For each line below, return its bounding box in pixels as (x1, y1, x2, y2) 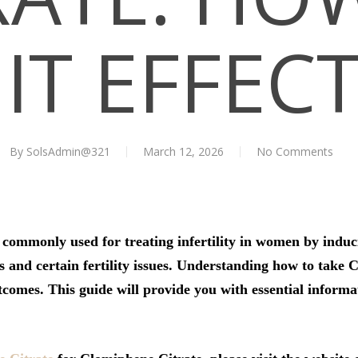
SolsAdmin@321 (26, 144, 110, 159)
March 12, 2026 (142, 144, 224, 159)
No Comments (256, 144, 333, 159)
